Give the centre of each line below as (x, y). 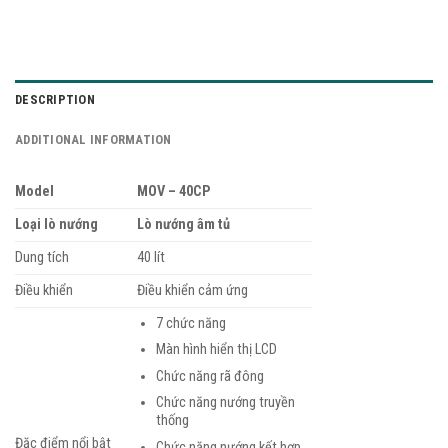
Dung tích (42, 257)
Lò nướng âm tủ (184, 224)
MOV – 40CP (174, 191)
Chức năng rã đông (209, 376)
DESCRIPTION (55, 99)
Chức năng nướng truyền (225, 403)
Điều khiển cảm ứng (193, 290)
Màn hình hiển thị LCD (216, 350)
